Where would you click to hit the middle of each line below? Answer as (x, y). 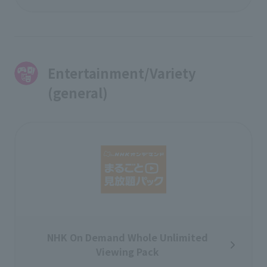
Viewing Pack (128, 252)
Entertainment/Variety (122, 73)
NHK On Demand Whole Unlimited (128, 237)
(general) (78, 92)
